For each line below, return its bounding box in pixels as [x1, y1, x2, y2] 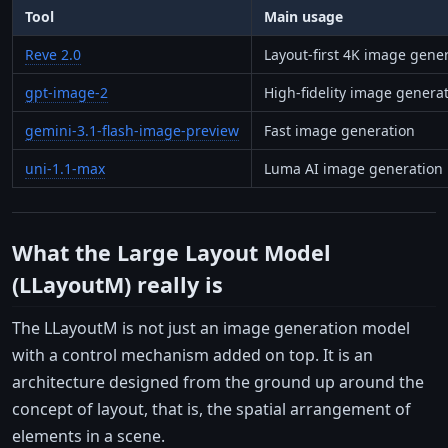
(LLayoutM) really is [12, 270, 223, 300]
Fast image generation [264, 121, 415, 141]
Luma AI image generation [264, 159, 443, 179]
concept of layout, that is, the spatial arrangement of [12, 397, 411, 420]
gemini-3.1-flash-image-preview [25, 121, 239, 141]
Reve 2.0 [25, 45, 81, 65]
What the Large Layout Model [12, 238, 331, 268]
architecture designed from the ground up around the [12, 370, 424, 393]
